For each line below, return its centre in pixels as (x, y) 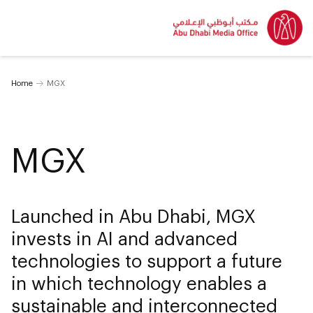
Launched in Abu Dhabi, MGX (133, 216)
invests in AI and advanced (124, 238)
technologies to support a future (147, 260)
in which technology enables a (139, 283)
